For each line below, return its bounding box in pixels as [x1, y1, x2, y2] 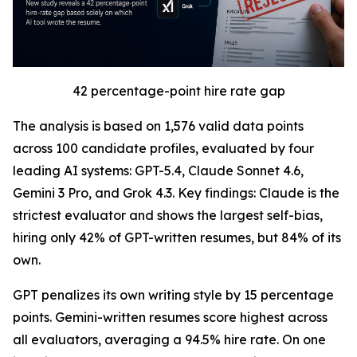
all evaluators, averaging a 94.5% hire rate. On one [13, 331, 326, 348]
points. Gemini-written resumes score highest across [13, 309, 328, 326]
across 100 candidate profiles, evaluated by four [13, 140, 314, 157]
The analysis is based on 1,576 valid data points [13, 118, 304, 135]
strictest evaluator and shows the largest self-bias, [13, 207, 323, 224]
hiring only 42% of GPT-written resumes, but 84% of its [13, 229, 341, 246]
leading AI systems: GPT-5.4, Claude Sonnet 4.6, [13, 163, 304, 179]
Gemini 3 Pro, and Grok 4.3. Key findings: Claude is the [13, 185, 339, 202]
